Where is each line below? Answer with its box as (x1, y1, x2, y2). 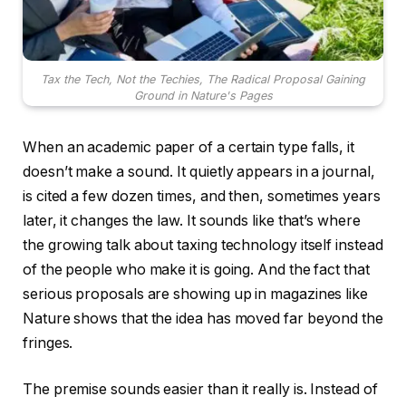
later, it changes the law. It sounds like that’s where (23, 211, 361, 229)
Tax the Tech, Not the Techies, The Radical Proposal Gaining (41, 72, 365, 86)
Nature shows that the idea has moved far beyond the (23, 309, 383, 327)
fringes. (23, 333, 73, 352)
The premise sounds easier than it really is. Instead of (23, 381, 378, 399)
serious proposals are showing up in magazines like (23, 285, 369, 303)
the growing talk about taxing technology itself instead (23, 236, 383, 254)
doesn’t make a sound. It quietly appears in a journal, (23, 162, 375, 180)
